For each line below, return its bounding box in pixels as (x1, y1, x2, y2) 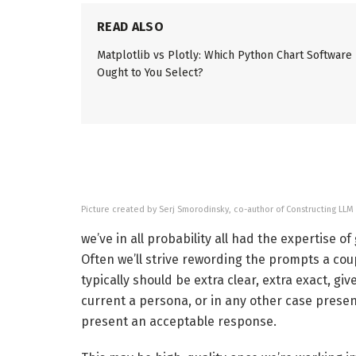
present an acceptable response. (81, 313, 277, 329)
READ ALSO (97, 18, 164, 34)
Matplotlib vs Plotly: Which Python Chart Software (97, 48, 352, 62)
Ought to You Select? (97, 65, 203, 79)
